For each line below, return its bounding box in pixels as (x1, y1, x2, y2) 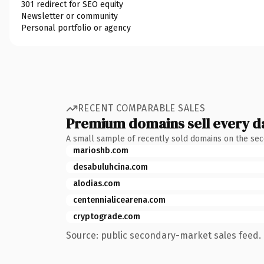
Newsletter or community (21, 11, 118, 21)
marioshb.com (73, 145, 128, 156)
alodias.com (73, 178, 120, 189)
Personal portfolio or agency (21, 22, 131, 33)
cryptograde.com (73, 211, 140, 222)
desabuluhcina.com (73, 161, 148, 172)
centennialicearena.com (73, 194, 166, 205)
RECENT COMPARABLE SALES (78, 103, 206, 114)
